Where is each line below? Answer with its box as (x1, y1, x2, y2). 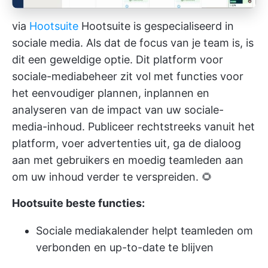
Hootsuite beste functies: (12, 196, 145, 209)
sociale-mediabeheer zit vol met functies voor (12, 69, 243, 83)
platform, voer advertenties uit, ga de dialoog (12, 136, 241, 150)
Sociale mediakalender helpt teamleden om (36, 224, 253, 237)
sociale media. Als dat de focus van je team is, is (12, 36, 254, 49)
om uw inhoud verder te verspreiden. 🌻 (12, 170, 212, 183)
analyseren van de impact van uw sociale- (12, 103, 224, 116)
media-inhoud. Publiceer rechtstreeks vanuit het (12, 120, 255, 133)
